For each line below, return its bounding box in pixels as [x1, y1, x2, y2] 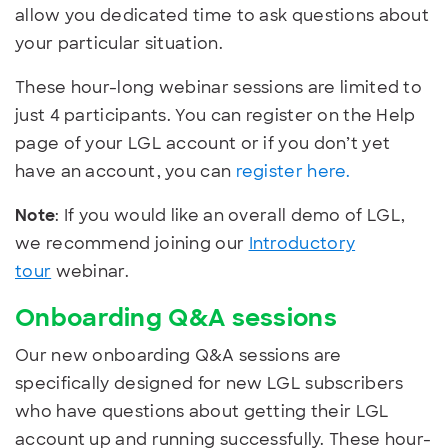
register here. [235, 160, 351, 182]
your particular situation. [15, 32, 223, 54]
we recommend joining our [15, 232, 249, 254]
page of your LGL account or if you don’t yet [15, 132, 391, 154]
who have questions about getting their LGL [15, 400, 390, 422]
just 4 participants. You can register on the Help [15, 104, 416, 126]
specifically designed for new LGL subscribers [15, 372, 404, 394]
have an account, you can [15, 160, 236, 182]
